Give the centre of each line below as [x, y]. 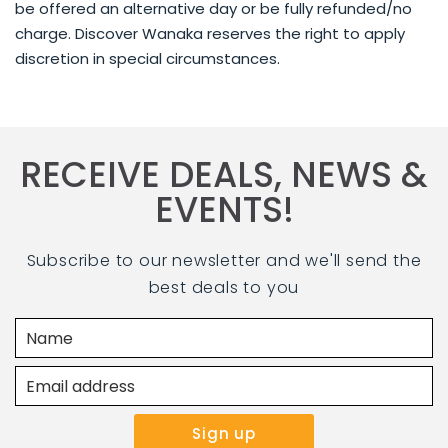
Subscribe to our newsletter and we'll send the [224, 260]
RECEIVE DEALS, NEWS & [224, 174]
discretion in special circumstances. [147, 58]
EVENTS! [224, 209]
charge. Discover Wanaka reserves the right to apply [210, 33]
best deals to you [224, 287]
